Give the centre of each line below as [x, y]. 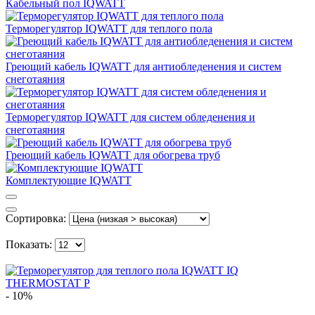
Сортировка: [36, 219]
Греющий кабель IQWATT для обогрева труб [113, 155]
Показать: [29, 245]
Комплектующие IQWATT [69, 181]
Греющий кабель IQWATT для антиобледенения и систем [143, 67]
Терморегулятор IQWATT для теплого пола [109, 29]
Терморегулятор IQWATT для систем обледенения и [130, 117]
